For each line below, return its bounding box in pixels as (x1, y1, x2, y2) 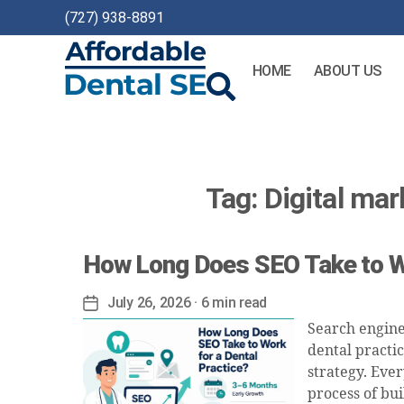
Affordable (64, 100, 133, 117)
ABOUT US (313, 62, 381, 79)
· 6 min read (190, 294, 267, 311)
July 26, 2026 (107, 294, 191, 311)
